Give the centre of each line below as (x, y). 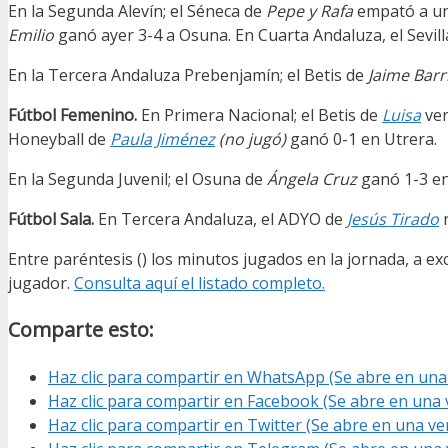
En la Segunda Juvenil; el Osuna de (137, 179)
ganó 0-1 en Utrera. (363, 139)
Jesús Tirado (393, 219)
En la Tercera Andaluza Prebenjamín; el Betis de (188, 75)
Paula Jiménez (162, 139)
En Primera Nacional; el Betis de (259, 115)
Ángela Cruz (314, 179)
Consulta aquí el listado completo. (199, 283)
